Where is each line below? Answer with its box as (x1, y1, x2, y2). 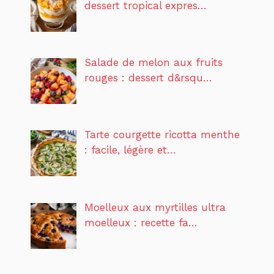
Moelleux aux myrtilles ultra (84, 201, 226, 213)
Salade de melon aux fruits (84, 56, 223, 68)
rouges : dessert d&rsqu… (84, 71, 212, 84)
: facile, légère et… (84, 144, 176, 157)
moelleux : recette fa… (84, 216, 198, 229)
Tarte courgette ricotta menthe (84, 128, 240, 141)
